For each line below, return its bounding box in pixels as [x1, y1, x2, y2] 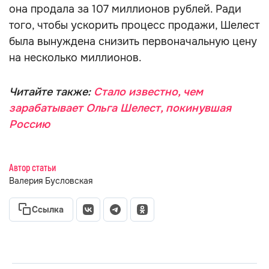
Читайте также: [9, 85, 94, 98]
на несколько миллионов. [9, 51, 142, 64]
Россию [9, 118, 50, 131]
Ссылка [32, 204, 64, 215]
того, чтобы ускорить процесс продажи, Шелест [9, 19, 259, 32]
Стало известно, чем [94, 85, 203, 98]
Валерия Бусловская [9, 175, 92, 186]
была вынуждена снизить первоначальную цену [9, 35, 257, 48]
